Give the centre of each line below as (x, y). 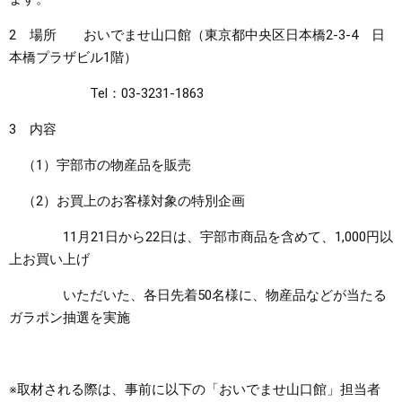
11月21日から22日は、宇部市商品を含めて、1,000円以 (201, 237)
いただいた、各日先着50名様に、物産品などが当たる (198, 295)
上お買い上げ (49, 259)
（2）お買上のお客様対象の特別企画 (127, 201)
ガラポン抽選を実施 (70, 318)
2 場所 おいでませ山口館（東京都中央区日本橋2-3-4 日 (197, 35)
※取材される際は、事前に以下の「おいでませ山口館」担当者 (195, 389)
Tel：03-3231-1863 (106, 93)
